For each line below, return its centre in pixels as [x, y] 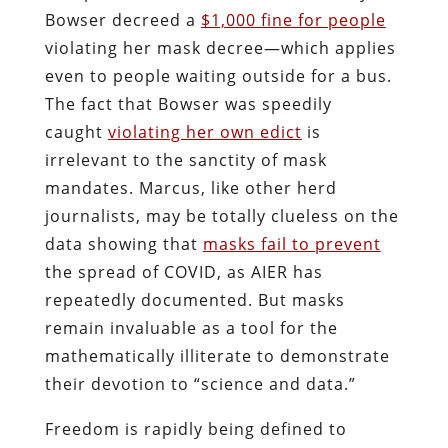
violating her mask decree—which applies [220, 47]
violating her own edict [204, 131]
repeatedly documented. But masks [194, 299]
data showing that [123, 243]
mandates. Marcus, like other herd [190, 187]
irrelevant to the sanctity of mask [185, 159]
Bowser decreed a [122, 19]
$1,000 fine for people [293, 19]
